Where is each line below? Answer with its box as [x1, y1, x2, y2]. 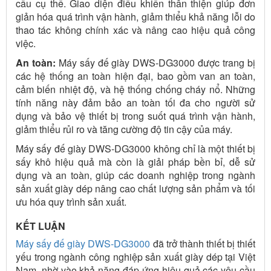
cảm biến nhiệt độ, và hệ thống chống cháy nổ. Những [16, 82, 255, 96]
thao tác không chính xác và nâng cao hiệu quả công [16, 22, 255, 37]
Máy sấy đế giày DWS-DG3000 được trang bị [55, 55, 256, 70]
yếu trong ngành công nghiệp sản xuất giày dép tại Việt [16, 249, 255, 264]
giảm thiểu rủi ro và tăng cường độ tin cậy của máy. [16, 122, 232, 136]
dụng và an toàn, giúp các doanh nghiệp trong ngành [16, 168, 255, 182]
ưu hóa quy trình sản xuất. [16, 194, 126, 209]
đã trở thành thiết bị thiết [150, 236, 256, 250]
